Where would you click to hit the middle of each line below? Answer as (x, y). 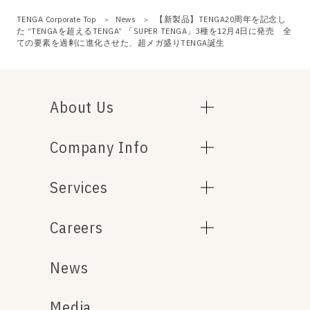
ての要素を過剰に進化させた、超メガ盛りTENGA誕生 (120, 42)
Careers (76, 227)
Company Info (99, 147)
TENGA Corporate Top (56, 19)
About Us (82, 107)
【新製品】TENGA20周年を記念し (221, 19)
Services (79, 187)
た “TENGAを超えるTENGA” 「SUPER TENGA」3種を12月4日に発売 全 (154, 30)
